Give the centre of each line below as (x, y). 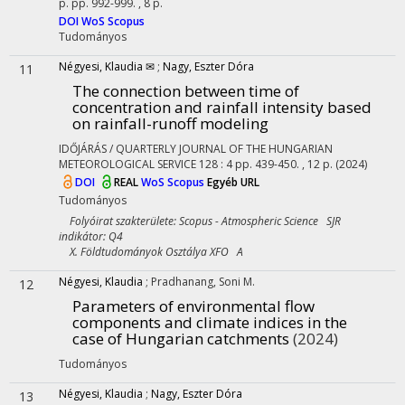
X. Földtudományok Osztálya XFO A (151, 252)
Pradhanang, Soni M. (203, 282)
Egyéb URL (233, 183)
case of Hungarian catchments (181, 339)
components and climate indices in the (210, 322)
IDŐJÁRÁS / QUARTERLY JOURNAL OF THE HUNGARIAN (196, 149)
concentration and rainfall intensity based (222, 107)
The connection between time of (186, 91)
